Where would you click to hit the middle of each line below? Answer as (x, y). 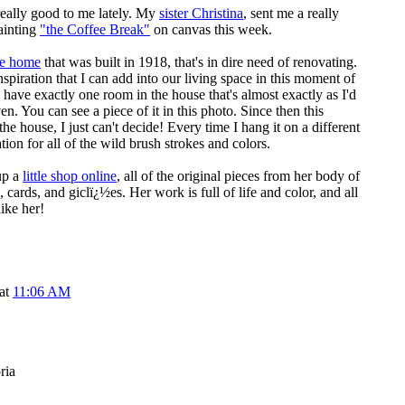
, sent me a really (291, 13)
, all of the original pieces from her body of (238, 176)
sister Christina (201, 13)
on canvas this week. (211, 29)
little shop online (70, 176)
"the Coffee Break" (95, 29)
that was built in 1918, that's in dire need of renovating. (199, 62)
